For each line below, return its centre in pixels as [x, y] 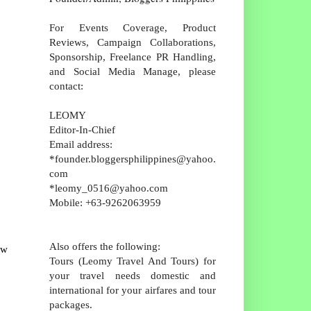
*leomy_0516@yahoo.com [109, 187]
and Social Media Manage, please [133, 71]
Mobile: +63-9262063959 [105, 202]
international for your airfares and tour [133, 289]
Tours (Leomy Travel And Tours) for [133, 260]
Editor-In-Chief [82, 129]
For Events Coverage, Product [133, 27]
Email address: [81, 144]
